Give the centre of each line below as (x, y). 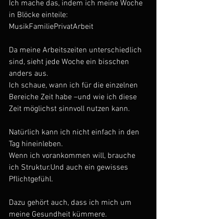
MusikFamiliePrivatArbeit (51, 27)
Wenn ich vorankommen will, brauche (73, 156)
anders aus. (29, 74)
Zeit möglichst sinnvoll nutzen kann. (69, 109)
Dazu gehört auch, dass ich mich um (71, 203)
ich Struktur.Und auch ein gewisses (69, 168)
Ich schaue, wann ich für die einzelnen (74, 86)
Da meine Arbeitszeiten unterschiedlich (76, 51)
